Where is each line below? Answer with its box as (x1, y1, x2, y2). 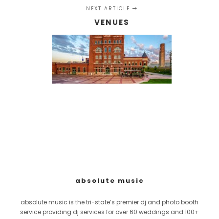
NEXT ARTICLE (86, 5, 132, 12)
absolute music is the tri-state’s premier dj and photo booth (21, 198, 198, 206)
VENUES (94, 17, 130, 27)
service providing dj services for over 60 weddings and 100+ (20, 208, 199, 216)
